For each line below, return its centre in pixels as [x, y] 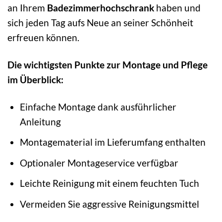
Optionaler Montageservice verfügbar [99, 163]
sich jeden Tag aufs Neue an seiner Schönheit [100, 22]
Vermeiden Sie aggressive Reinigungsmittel [109, 204]
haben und [177, 7]
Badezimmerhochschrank [101, 7]
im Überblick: [35, 79]
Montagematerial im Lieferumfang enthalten [112, 142]
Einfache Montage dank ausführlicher [98, 107]
